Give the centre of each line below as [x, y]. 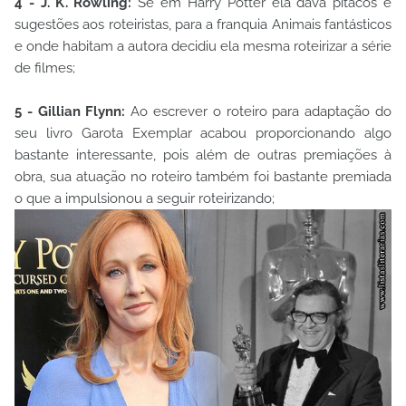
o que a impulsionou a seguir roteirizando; [145, 198]
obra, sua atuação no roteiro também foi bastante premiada [203, 176]
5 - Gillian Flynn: [70, 111]
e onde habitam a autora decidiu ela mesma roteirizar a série [203, 46]
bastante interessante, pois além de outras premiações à [203, 155]
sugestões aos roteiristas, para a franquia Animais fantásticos [203, 24]
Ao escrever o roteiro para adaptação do [259, 111]
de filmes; [45, 68]
